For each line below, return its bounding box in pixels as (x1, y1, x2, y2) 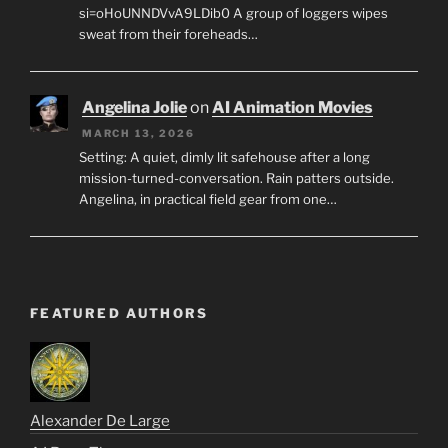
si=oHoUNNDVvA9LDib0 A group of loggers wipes (78, 5, 388, 22)
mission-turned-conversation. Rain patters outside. (78, 169, 394, 186)
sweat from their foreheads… (78, 26, 258, 43)
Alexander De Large (30, 411, 170, 430)
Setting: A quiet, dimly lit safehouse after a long (78, 148, 370, 165)
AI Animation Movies (212, 97, 373, 117)
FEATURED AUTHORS (30, 305, 209, 322)
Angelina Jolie (82, 97, 187, 117)
